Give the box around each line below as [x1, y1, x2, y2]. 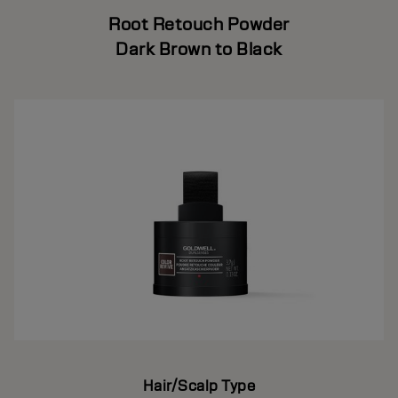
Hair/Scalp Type [142, 376, 256, 395]
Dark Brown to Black [115, 37, 283, 60]
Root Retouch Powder [108, 12, 290, 36]
